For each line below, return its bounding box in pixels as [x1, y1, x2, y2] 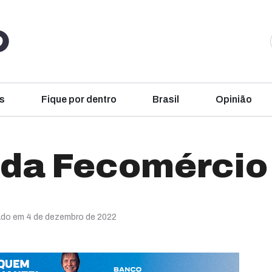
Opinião [215, 94, 252, 104]
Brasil [152, 94, 180, 104]
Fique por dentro [41, 94, 117, 104]
